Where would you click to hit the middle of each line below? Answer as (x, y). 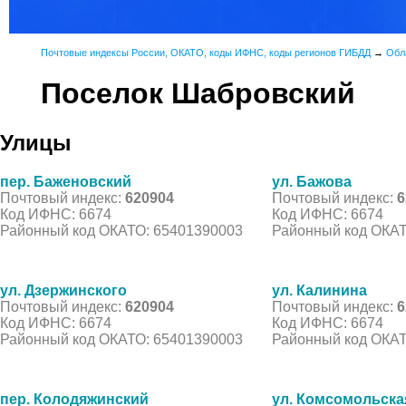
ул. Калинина (319, 290)
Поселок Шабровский (198, 94)
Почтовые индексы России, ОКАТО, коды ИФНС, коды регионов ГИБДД (206, 53)
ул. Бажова (312, 181)
